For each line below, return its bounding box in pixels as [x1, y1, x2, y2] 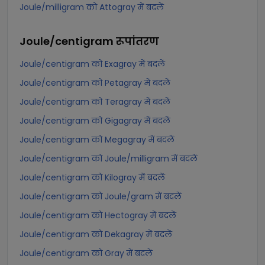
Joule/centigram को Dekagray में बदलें [20, 228, 172, 240]
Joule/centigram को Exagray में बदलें [20, 58, 165, 70]
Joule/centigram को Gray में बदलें [20, 247, 153, 259]
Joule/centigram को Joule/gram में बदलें [20, 190, 182, 202]
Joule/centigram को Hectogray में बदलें [20, 209, 176, 221]
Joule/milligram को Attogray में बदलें [20, 1, 164, 13]
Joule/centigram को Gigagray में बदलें [20, 115, 170, 127]
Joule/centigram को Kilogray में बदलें [20, 172, 165, 183]
